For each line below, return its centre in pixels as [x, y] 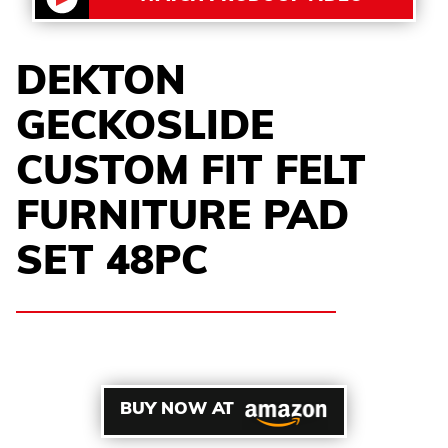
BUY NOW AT [177, 410]
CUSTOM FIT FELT [191, 174]
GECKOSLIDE [145, 129]
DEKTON [101, 84]
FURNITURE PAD [182, 219]
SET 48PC [112, 264]
